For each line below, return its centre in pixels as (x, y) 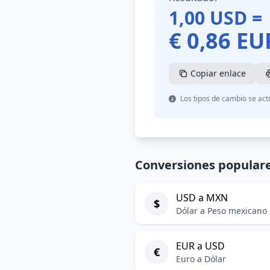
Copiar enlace (218, 73)
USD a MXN (202, 198)
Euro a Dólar (201, 259)
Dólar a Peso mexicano (221, 211)
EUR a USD (200, 246)
